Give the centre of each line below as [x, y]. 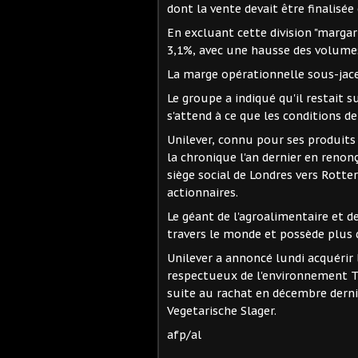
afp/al [184, 334]
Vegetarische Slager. [222, 310]
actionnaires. [203, 192]
